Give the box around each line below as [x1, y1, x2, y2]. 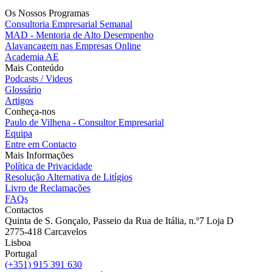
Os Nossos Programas [5, 7, 89, 18]
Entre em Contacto [5, 138, 76, 149]
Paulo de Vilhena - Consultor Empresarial [5, 117, 164, 127]
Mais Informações [5, 149, 73, 160]
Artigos [5, 95, 33, 106]
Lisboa [5, 237, 31, 248]
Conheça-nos [5, 106, 55, 117]
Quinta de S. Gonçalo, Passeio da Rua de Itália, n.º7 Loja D [5, 215, 234, 226]
